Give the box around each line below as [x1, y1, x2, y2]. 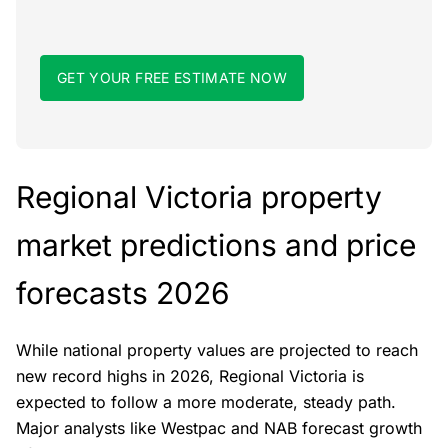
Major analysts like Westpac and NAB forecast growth [16, 418, 422, 439]
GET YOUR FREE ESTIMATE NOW [57, 69, 288, 87]
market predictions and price [16, 227, 416, 264]
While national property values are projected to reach [16, 340, 418, 361]
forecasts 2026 [16, 275, 230, 312]
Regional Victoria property [16, 179, 382, 216]
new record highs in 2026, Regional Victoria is [16, 366, 364, 387]
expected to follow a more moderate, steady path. [16, 392, 396, 413]
